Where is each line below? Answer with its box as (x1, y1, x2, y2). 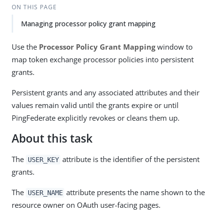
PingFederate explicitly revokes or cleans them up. (12, 113, 180, 123)
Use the (12, 42, 39, 52)
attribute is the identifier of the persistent (60, 154, 200, 164)
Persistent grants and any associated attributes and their (12, 88, 200, 97)
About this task (12, 131, 92, 146)
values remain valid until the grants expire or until (12, 100, 179, 110)
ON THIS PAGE (11, 3, 57, 11)
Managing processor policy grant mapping (21, 19, 156, 28)
